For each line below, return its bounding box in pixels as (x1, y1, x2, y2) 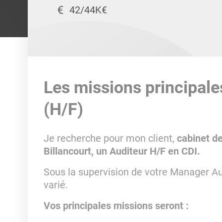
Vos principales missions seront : (43, 200, 191, 212)
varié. (43, 179, 70, 191)
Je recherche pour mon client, (43, 132, 177, 144)
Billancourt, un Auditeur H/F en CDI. (43, 145, 200, 157)
